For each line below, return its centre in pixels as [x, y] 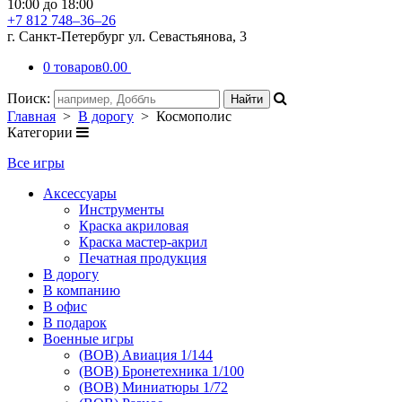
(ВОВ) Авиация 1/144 [146, 355]
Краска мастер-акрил [143, 242]
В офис [65, 306]
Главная [31, 116]
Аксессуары [80, 193]
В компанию [82, 290]
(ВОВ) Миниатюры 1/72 [153, 387]
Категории [42, 132]
